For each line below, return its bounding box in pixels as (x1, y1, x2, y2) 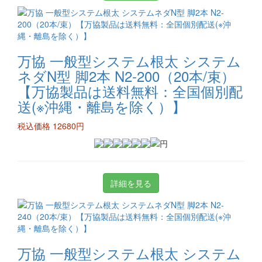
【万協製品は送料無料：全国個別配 (18, 81, 243, 101)
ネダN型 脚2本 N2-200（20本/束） (18, 65, 235, 86)
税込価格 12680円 (18, 120, 84, 132)
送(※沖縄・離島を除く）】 (18, 96, 186, 116)
